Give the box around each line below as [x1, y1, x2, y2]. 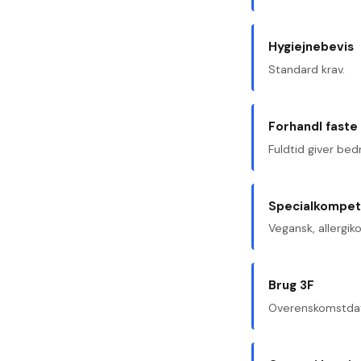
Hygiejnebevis [268, 39, 355, 56]
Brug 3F [268, 277, 315, 294]
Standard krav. [268, 62, 346, 77]
